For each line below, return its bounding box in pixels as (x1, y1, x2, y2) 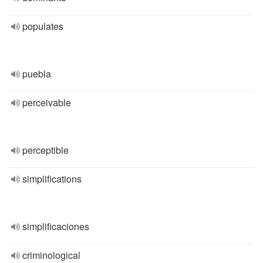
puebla (22, 67, 51, 80)
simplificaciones (22, 220, 89, 233)
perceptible (22, 143, 69, 157)
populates (22, 19, 63, 33)
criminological (22, 248, 80, 262)
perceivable (22, 96, 71, 109)
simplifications (22, 172, 82, 186)
